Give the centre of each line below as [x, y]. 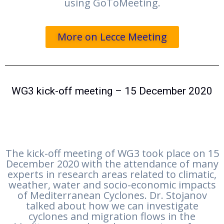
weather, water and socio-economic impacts [112, 185]
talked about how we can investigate [112, 206]
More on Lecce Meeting [112, 37]
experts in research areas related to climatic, [112, 174]
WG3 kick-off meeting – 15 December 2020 [112, 91]
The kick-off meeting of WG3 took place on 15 [112, 153]
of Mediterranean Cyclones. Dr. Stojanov [112, 195]
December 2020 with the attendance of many [112, 164]
